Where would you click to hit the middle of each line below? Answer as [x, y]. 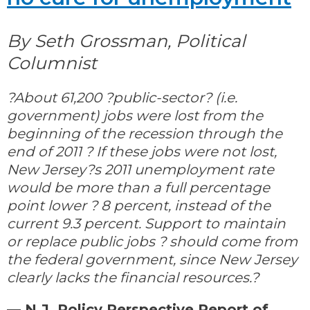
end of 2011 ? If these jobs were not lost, [142, 151]
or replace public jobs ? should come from [152, 241]
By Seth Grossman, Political [126, 41]
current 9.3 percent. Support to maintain [146, 223]
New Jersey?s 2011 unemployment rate [140, 169]
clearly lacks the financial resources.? [133, 277]
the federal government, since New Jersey [152, 259]
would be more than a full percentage [138, 187]
